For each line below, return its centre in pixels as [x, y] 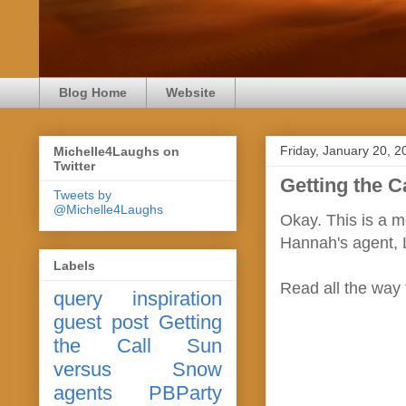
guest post [101, 322]
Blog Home [93, 93]
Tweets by [82, 195]
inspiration [177, 298]
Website [191, 93]
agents [83, 392]
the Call [102, 345]
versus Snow [138, 369]
